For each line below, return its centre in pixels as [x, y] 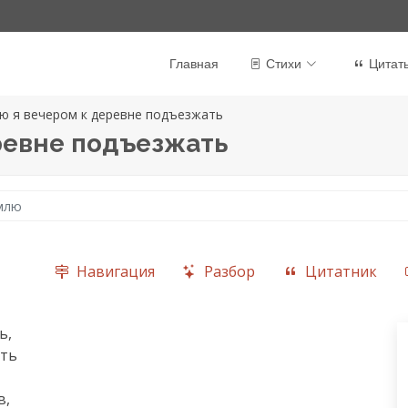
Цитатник [342, 271]
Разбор [230, 271]
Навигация [115, 271]
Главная [194, 63]
